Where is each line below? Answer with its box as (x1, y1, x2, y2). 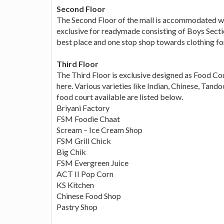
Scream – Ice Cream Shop (56, 124, 142, 134)
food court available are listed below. (56, 91, 183, 101)
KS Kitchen (56, 179, 94, 189)
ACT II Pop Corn (56, 168, 113, 178)
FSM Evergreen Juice (56, 157, 128, 167)
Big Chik (56, 146, 86, 156)
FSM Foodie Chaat (56, 113, 120, 123)
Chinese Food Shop (56, 190, 121, 200)
